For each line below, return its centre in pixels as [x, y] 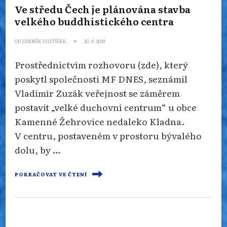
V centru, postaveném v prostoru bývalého [108, 135]
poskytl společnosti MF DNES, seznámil [101, 78]
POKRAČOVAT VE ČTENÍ [51, 174]
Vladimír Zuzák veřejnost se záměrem [97, 92]
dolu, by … [37, 149]
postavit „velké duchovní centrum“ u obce [106, 107]
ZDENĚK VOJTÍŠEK [44, 41]
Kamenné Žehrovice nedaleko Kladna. [100, 121]
